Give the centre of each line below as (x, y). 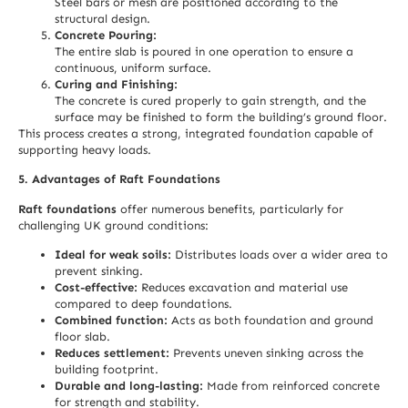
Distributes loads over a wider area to (280, 255)
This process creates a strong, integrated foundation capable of (196, 134)
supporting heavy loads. (85, 150)
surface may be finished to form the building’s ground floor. (221, 117)
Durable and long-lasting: (129, 386)
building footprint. (107, 370)
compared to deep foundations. (143, 304)
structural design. (102, 19)
